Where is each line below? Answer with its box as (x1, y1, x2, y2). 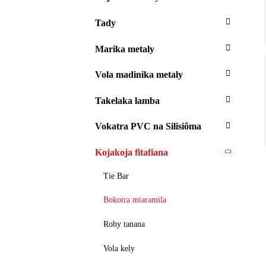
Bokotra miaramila (103, 195, 166, 205)
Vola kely (103, 243, 135, 253)
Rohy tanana (103, 219, 145, 229)
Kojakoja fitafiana (95, 147, 168, 157)
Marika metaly (95, 43, 154, 54)
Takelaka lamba (95, 95, 160, 106)
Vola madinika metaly (95, 69, 183, 80)
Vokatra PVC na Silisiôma (95, 121, 201, 132)
